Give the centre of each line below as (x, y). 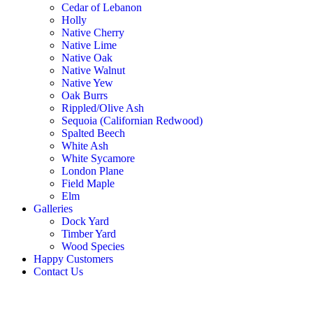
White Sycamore (98, 159)
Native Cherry (93, 33)
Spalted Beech (93, 133)
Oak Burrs (85, 96)
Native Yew (87, 83)
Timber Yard (89, 234)
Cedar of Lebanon (102, 8)
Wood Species (93, 247)
